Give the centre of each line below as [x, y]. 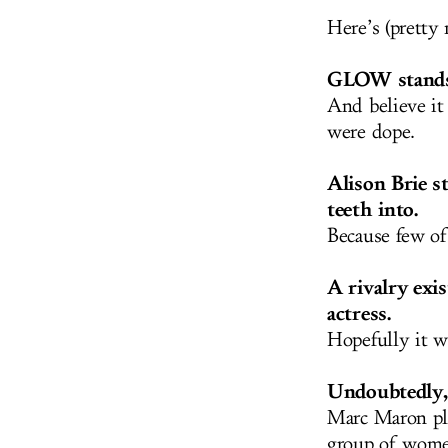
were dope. [371, 132]
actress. [359, 314]
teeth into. [372, 210]
